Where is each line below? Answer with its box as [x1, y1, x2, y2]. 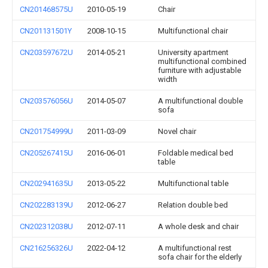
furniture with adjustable [158, 66, 241, 75]
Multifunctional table [158, 179, 229, 188]
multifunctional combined [158, 57, 246, 66]
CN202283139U [20, 200, 73, 209]
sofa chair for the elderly [158, 252, 242, 261]
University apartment [158, 48, 229, 57]
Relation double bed [158, 200, 228, 209]
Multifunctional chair [158, 26, 228, 35]
